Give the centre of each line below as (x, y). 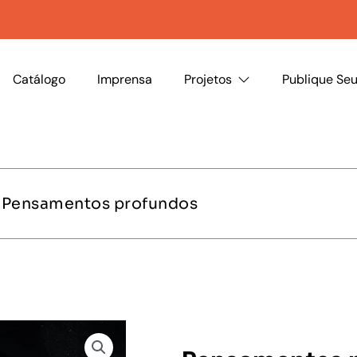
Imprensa (125, 79)
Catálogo (39, 79)
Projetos (208, 79)
